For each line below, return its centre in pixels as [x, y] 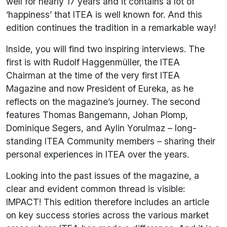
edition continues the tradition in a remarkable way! [111, 28]
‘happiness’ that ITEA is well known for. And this [104, 15]
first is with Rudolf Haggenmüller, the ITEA [93, 62]
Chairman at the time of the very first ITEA [93, 75]
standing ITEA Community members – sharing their [111, 141]
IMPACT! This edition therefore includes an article [108, 202]
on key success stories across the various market [107, 215]
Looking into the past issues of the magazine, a [103, 176]
